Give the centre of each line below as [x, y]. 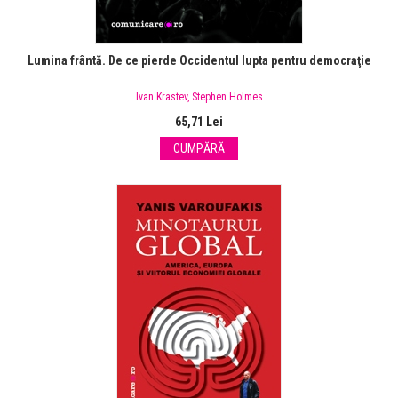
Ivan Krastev [161, 97]
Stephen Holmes [227, 97]
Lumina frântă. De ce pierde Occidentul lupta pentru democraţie [199, 61]
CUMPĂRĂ [199, 149]
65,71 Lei [199, 122]
